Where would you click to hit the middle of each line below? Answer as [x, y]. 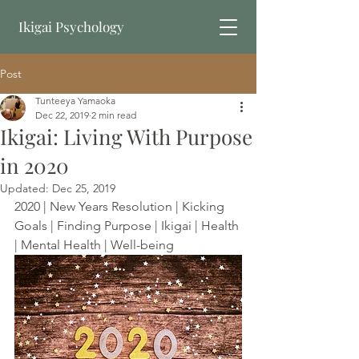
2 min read [114, 115]
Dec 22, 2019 [62, 115]
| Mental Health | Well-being [94, 245]
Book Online [128, 79]
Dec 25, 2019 [84, 188]
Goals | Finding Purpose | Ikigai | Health [128, 226]
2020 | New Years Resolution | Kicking [121, 206]
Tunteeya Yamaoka [75, 101]
